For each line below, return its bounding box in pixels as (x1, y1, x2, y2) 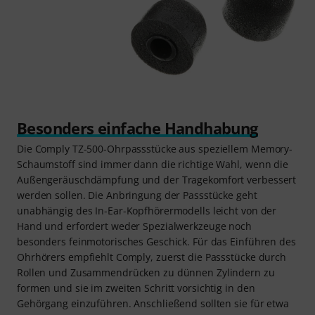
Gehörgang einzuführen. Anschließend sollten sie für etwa (17, 296, 289, 310)
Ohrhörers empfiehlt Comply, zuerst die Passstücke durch (17, 250, 286, 264)
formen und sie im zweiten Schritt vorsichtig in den (17, 281, 255, 295)
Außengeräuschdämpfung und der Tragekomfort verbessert (17, 172, 297, 186)
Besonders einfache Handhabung (17, 117, 258, 139)
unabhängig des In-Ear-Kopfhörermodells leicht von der (17, 203, 277, 217)
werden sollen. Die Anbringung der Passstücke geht (17, 188, 257, 202)
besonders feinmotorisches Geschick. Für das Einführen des (17, 234, 296, 248)
